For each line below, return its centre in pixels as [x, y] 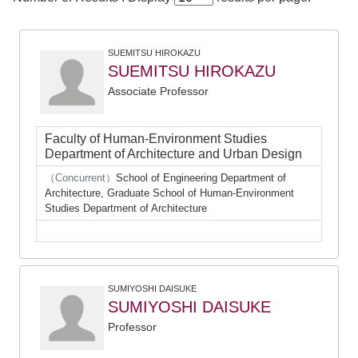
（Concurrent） [80, 178]
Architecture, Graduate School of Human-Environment [169, 193]
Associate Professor [158, 91]
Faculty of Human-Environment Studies [156, 139]
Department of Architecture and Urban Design [173, 154]
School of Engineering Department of [201, 178]
